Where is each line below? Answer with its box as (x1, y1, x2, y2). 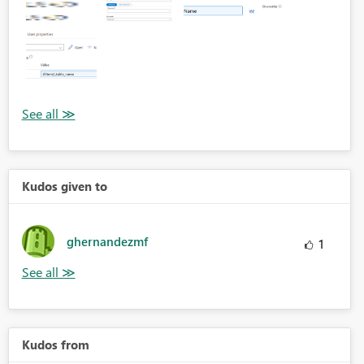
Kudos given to (21, 178, 107, 195)
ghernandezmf (66, 233, 148, 250)
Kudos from (21, 336, 89, 353)
